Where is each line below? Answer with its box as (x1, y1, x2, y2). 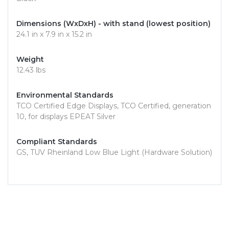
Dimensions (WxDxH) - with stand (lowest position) (16, 19, 211, 29)
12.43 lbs (16, 65, 45, 75)
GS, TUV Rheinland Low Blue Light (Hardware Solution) (16, 148, 212, 157)
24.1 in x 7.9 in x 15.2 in (16, 30, 92, 39)
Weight (16, 55, 44, 64)
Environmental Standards (16, 90, 113, 100)
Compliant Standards (16, 137, 97, 147)
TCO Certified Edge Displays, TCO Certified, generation (16, 101, 211, 111)
